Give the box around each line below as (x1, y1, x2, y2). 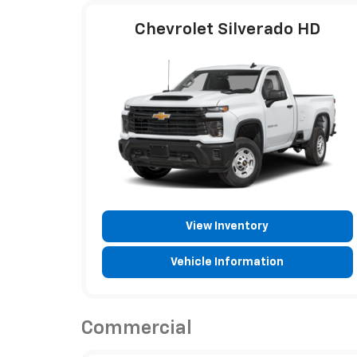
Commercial (81, 318, 192, 338)
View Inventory (186, 220, 269, 232)
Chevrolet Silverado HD (134, 21, 320, 38)
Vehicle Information (171, 256, 284, 268)
